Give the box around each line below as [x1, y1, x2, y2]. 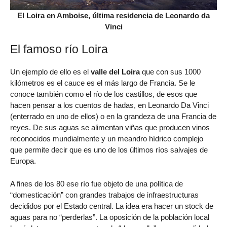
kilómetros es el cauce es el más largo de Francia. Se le [10, 79, 195, 88]
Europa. [10, 157, 36, 166]
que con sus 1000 [140, 67, 201, 77]
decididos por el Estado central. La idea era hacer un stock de [10, 201, 213, 210]
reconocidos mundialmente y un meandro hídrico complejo [10, 134, 203, 143]
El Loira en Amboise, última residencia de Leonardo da [17, 11, 210, 20]
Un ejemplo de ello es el [10, 67, 91, 77]
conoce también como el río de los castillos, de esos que [10, 90, 197, 99]
